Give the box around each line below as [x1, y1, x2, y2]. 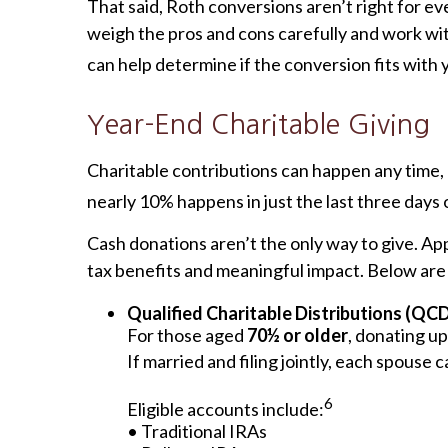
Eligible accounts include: [127, 398, 324, 421]
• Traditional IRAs [127, 420, 267, 443]
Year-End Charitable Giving [87, 111, 430, 139]
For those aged [127, 324, 247, 347]
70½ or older [247, 324, 348, 347]
